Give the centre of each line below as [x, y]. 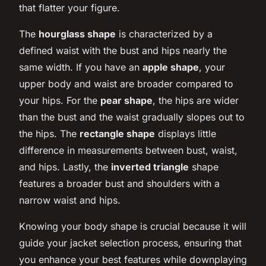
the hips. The [49, 133]
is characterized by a [164, 34]
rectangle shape [117, 133]
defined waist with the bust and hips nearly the [123, 50]
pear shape [126, 100]
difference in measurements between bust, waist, [128, 150]
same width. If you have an [81, 67]
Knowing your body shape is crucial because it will [133, 226]
